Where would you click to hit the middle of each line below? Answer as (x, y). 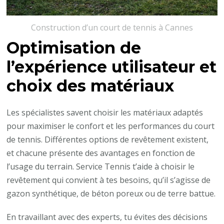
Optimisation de (74, 47)
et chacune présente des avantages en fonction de (101, 153)
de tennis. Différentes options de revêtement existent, (108, 140)
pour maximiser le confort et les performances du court (111, 126)
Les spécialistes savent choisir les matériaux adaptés (105, 113)
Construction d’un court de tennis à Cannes (112, 28)
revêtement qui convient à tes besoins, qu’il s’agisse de (109, 180)
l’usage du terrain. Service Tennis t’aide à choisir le (101, 167)
